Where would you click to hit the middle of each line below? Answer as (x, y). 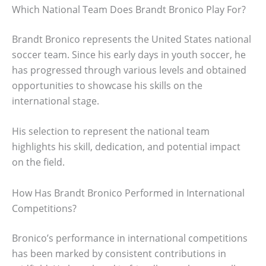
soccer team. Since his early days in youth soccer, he (129, 54)
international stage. (56, 101)
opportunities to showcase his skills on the (107, 85)
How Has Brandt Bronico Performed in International (128, 193)
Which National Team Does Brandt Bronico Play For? (129, 9)
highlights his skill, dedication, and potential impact (126, 147)
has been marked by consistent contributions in (119, 253)
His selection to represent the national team (111, 132)
